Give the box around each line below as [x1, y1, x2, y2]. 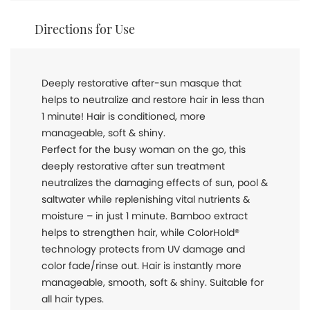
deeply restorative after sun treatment [42, 159, 225, 173]
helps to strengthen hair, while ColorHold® [42, 226, 239, 239]
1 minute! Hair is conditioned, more [42, 109, 206, 123]
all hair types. [42, 292, 104, 306]
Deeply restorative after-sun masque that [42, 76, 241, 90]
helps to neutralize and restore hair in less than [42, 93, 264, 107]
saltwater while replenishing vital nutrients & [42, 192, 250, 206]
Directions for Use [35, 24, 135, 37]
